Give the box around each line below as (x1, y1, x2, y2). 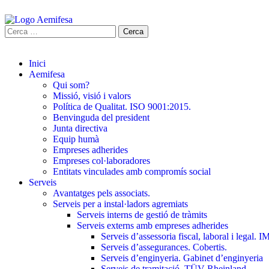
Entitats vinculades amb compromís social (53, 166, 211, 177)
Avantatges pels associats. (53, 188, 150, 198)
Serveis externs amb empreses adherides (77, 220, 228, 231)
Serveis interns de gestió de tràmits (77, 210, 207, 220)
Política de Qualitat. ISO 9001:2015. (53, 101, 191, 112)
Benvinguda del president (53, 112, 150, 122)
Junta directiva (53, 123, 107, 133)
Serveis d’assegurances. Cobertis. (101, 242, 227, 252)
